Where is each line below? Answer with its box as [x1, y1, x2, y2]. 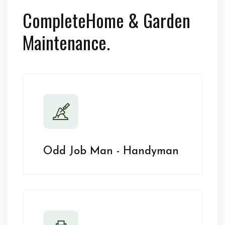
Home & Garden [86, 7, 190, 33]
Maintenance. [23, 29, 110, 55]
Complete [23, 7, 86, 33]
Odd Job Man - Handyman [43, 146, 179, 157]
